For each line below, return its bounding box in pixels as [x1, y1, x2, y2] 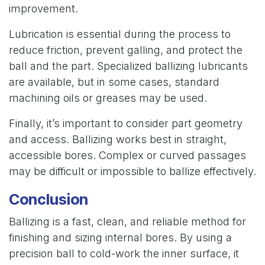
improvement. [9, 2, 78, 15]
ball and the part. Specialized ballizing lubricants [9, 60, 248, 72]
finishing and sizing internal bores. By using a [9, 231, 232, 244]
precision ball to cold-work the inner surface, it [9, 247, 239, 260]
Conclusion [9, 190, 88, 208]
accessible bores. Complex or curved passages [9, 149, 246, 161]
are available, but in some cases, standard [9, 76, 219, 88]
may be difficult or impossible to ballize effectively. [9, 165, 256, 177]
